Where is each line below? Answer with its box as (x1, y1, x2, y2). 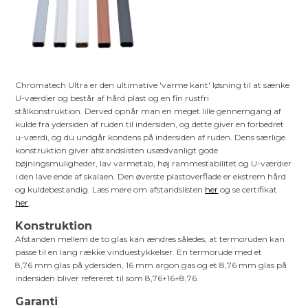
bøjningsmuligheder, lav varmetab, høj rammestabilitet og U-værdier (15, 157, 292, 168)
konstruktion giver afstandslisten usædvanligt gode (15, 144, 219, 155)
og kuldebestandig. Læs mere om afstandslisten (15, 184, 206, 195)
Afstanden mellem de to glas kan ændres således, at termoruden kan (15, 233, 285, 244)
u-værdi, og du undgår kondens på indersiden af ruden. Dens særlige (15, 131, 286, 142)
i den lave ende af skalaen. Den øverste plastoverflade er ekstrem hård (15, 170, 287, 181)
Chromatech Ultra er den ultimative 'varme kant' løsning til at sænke (15, 79, 290, 90)
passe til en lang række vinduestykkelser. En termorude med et (15, 246, 263, 257)
